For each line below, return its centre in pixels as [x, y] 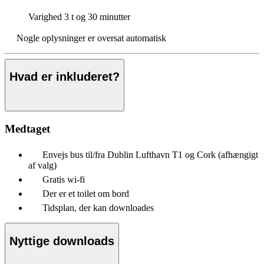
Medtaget [27, 128]
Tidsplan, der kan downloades [98, 208]
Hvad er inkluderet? [65, 77]
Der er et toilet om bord [86, 194]
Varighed [46, 16]
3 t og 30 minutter [97, 16]
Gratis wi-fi [64, 180]
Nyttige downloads [62, 241]
